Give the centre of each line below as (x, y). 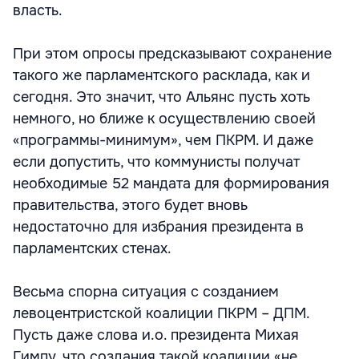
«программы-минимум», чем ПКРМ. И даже (163, 140)
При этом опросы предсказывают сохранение (172, 54)
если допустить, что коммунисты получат (156, 162)
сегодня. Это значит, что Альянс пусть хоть (161, 97)
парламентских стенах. (92, 248)
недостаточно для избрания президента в (158, 227)
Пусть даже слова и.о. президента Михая (156, 335)
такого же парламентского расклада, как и (161, 75)
